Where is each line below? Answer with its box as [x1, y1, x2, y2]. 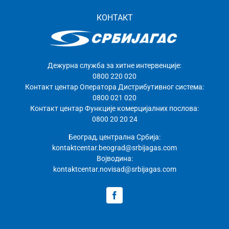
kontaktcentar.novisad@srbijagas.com [53, 165, 176, 174]
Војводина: [96, 154, 133, 163]
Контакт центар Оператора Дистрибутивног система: [25, 83, 204, 91]
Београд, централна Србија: [68, 133, 161, 142]
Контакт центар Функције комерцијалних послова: [30, 104, 199, 113]
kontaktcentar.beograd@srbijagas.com [52, 144, 177, 152]
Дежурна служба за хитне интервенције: [48, 61, 181, 70]
